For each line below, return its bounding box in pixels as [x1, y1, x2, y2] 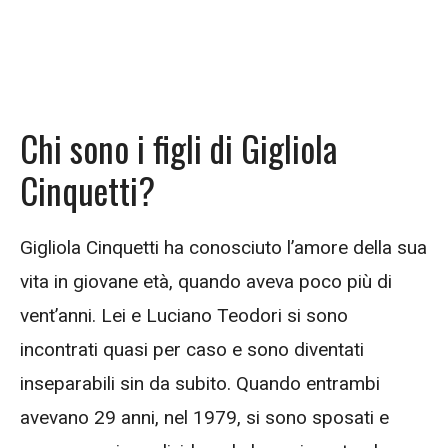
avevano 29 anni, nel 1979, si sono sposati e [20, 406, 389, 430]
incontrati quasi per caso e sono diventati [20, 338, 364, 362]
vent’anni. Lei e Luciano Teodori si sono [20, 304, 348, 328]
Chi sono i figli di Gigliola [20, 122, 337, 175]
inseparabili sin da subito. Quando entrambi [20, 372, 380, 396]
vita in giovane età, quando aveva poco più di [20, 270, 392, 294]
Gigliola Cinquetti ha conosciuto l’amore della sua [20, 236, 427, 260]
